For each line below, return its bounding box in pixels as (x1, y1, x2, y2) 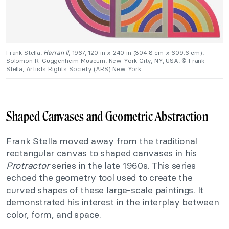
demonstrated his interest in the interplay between (6, 196, 219, 209)
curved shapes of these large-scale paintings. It (6, 184, 204, 196)
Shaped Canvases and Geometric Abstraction (6, 109, 208, 124)
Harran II (43, 49, 68, 57)
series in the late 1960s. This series (49, 159, 196, 172)
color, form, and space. (6, 209, 101, 221)
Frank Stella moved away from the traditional (6, 135, 198, 147)
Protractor (6, 159, 50, 172)
